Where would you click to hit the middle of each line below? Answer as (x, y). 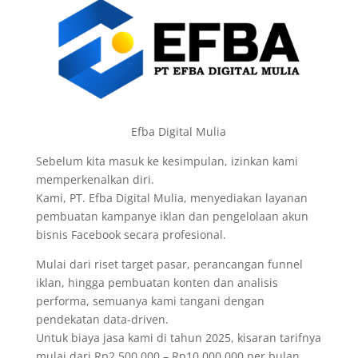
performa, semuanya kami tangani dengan (150, 300)
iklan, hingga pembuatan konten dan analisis (157, 282)
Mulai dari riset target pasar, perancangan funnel (169, 264)
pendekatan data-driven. (102, 319)
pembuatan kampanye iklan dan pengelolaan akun (172, 216)
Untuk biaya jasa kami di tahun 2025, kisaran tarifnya (178, 337)
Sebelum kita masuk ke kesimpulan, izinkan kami (167, 161)
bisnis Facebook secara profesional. (131, 234)
